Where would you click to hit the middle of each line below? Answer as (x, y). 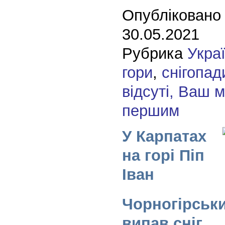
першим (150, 110)
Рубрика (154, 53)
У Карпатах (164, 136)
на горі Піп (163, 155)
